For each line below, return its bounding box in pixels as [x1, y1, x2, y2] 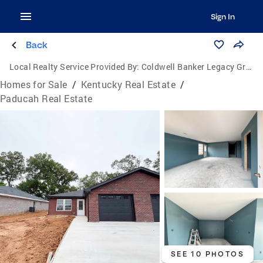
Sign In [210, 12, 235, 21]
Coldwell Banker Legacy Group [141, 61, 246, 72]
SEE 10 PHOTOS [170, 249, 244, 258]
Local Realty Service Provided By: [9, 61, 140, 72]
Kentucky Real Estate [81, 78, 176, 90]
